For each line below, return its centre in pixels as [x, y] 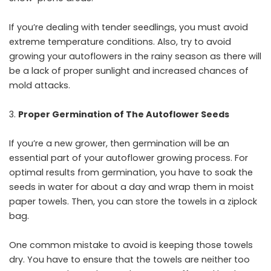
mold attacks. [40, 85]
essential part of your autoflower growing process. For [129, 158]
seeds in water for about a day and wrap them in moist [132, 187]
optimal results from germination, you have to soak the [131, 172]
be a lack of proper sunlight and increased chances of [129, 71]
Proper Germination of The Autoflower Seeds [124, 114]
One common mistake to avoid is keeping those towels [131, 245]
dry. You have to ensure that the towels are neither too [129, 260]
